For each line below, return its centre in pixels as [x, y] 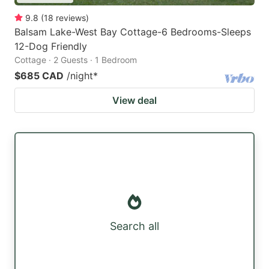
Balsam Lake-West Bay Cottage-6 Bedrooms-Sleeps [133, 32]
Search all [134, 226]
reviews [71, 17]
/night [80, 75]
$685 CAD [39, 75]
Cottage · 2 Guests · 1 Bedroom [76, 59]
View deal [134, 100]
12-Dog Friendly [51, 46]
